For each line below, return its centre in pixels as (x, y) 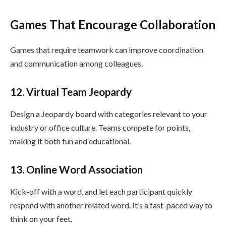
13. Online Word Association (76, 170)
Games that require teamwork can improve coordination (107, 50)
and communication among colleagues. (76, 64)
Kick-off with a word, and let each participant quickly (101, 192)
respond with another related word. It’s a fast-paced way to (111, 205)
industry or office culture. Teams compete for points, (100, 128)
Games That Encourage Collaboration (113, 25)
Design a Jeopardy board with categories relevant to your (109, 114)
